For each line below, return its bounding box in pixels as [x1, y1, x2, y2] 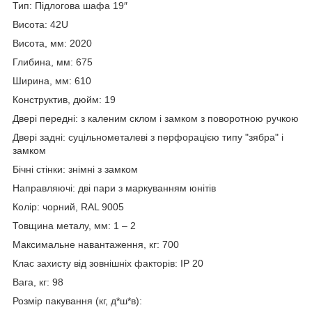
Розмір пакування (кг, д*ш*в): [13, 295, 142, 306]
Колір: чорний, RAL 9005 [13, 201, 124, 212]
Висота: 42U [13, 18, 68, 30]
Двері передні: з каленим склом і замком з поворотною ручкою [13, 112, 299, 124]
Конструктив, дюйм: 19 [13, 93, 116, 105]
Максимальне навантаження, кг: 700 [13, 238, 179, 250]
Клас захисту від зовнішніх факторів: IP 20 [13, 257, 203, 269]
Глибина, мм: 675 [13, 56, 93, 68]
